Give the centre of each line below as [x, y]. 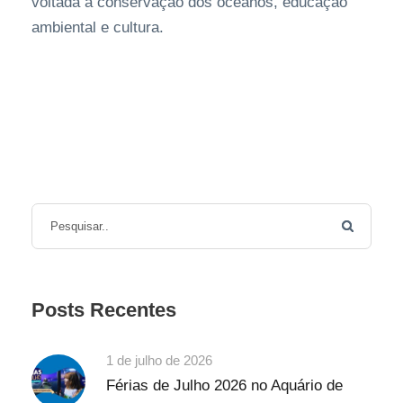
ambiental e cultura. [98, 27]
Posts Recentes [104, 309]
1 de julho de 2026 [159, 360]
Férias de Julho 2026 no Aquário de [224, 385]
